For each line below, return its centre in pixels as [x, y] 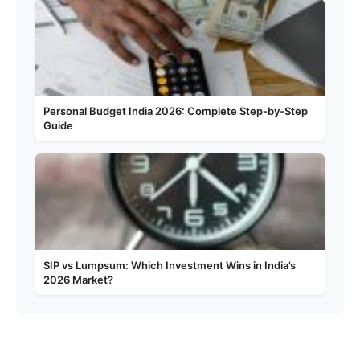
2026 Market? [78, 280]
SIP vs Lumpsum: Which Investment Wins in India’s [170, 266]
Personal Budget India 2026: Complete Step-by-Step [176, 111]
